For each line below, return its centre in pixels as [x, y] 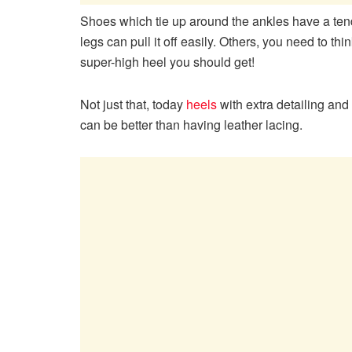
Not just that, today [133, 104]
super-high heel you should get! [167, 62]
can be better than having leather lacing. [191, 125]
